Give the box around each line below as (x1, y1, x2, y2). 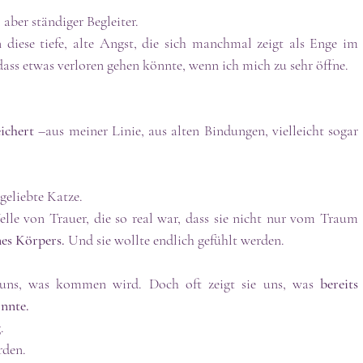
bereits (320, 274, 358, 293)
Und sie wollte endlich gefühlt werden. (68, 230, 284, 249)
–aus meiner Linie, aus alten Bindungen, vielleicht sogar (34, 121, 359, 139)
